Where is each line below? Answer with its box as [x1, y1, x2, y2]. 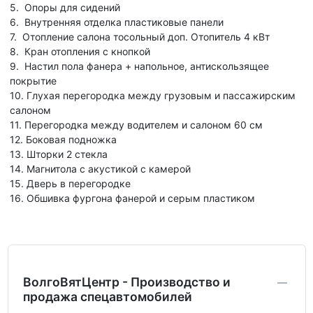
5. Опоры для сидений [10, 1, 120, 14]
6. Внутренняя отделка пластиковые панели [10, 16, 224, 29]
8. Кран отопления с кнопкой [10, 45, 150, 58]
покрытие [10, 75, 57, 87]
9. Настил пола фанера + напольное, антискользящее [10, 60, 269, 73]
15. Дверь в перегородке [10, 177, 131, 190]
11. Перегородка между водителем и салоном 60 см [10, 119, 263, 131]
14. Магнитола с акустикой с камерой [10, 163, 191, 175]
